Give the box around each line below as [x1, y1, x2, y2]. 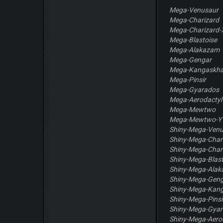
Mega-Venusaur [169, 6, 219, 14]
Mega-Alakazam [169, 46, 220, 54]
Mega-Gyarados [169, 86, 220, 94]
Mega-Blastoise [169, 36, 218, 44]
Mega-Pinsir [169, 76, 207, 84]
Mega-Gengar [169, 56, 212, 64]
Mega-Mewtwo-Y [169, 115, 222, 123]
